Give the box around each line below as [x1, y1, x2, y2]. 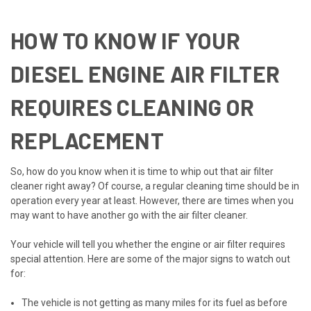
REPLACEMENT [10, 126, 164, 153]
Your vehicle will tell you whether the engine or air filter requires [10, 238, 285, 250]
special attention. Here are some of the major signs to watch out [10, 253, 290, 264]
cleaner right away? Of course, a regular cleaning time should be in [10, 180, 299, 192]
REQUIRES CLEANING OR [10, 93, 254, 120]
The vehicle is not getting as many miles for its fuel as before [22, 296, 288, 308]
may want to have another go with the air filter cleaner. [10, 209, 248, 221]
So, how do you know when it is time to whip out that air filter [10, 165, 274, 177]
